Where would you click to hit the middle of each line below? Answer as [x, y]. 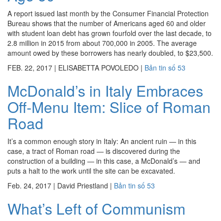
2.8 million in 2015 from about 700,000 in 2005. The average [102, 43]
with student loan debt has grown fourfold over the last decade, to [110, 33]
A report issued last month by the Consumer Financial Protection [108, 13]
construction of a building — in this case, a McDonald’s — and [104, 161]
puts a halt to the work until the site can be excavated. [91, 171]
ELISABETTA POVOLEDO [99, 68]
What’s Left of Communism [96, 208]
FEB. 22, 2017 [30, 68]
